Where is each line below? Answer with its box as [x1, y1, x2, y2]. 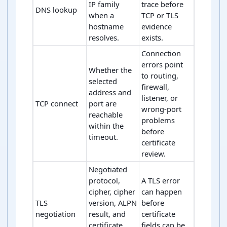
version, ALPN [89, 198, 137, 208]
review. [141, 148, 166, 159]
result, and [89, 209, 126, 219]
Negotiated [89, 164, 127, 175]
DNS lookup [35, 5, 77, 15]
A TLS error [141, 175, 180, 186]
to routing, [141, 70, 178, 81]
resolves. [89, 32, 119, 43]
